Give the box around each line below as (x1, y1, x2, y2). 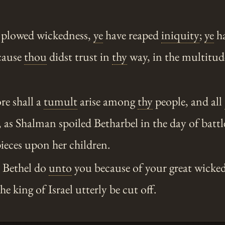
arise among (77, 93, 138, 109)
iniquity (161, 27, 200, 43)
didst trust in (47, 49, 112, 65)
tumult (44, 93, 78, 109)
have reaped (103, 27, 162, 43)
